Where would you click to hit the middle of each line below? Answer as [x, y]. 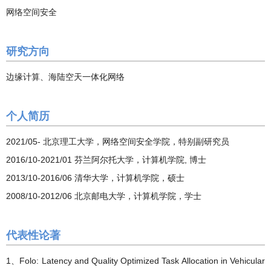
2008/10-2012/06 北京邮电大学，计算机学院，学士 [104, 196]
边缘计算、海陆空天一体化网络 [65, 77]
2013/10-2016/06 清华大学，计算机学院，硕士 [95, 178]
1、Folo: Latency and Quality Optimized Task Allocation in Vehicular [135, 261]
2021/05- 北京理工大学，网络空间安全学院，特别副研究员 [118, 142]
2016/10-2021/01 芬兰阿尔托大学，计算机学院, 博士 [106, 160]
